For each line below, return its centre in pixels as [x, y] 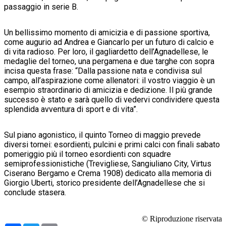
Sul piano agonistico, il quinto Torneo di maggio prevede [102, 135]
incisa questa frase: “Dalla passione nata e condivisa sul [103, 71]
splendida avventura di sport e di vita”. [71, 109]
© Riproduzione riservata [182, 218]
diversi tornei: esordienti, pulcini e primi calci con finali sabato [112, 144]
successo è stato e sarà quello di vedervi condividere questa [112, 99]
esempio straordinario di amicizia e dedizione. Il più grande [108, 90]
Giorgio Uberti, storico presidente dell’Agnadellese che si [104, 183]
